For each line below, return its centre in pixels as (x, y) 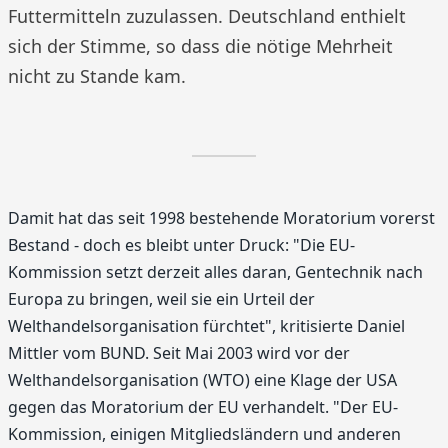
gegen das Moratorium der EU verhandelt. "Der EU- (203, 407)
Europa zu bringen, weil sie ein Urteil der (161, 299)
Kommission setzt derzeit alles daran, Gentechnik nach (215, 272)
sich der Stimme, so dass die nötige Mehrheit (200, 46)
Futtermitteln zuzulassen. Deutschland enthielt (207, 16)
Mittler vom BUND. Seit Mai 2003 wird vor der (179, 353)
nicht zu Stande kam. (97, 76)
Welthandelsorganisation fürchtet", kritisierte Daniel (206, 326)
